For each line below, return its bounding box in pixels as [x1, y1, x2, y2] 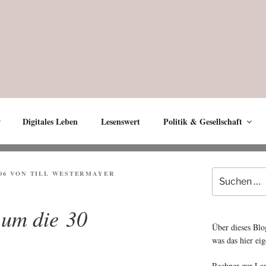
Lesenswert [100, 115, 140, 128]
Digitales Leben [22, 115, 78, 128]
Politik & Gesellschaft [163, 115, 242, 128]
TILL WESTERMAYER [30, 169, 115, 178]
